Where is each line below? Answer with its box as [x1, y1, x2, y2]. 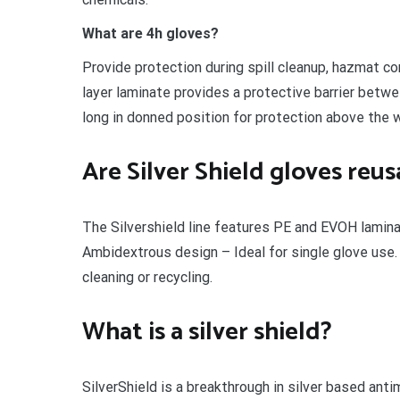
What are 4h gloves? [82, 24, 219, 42]
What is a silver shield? [82, 311, 332, 353]
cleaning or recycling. [82, 268, 212, 286]
